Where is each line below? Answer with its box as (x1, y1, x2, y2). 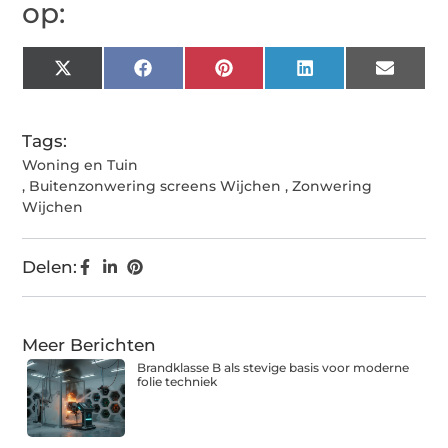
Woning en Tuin (22, 156, 139, 175)
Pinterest (231, 65, 309, 86)
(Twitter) (70, 82, 143, 103)
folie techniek (137, 374, 218, 390)
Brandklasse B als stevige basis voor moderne (137, 360, 410, 376)
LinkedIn (312, 65, 387, 86)
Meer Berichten (22, 335, 157, 356)
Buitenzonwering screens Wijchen (29, 177, 282, 196)
